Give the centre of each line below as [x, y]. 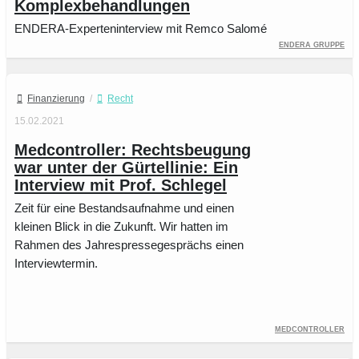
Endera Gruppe [312, 44]
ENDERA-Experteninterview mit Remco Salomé [141, 29]
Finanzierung [56, 99]
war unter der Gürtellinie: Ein [126, 168]
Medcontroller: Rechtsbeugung [133, 150]
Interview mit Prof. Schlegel [121, 186]
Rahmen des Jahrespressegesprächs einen [129, 245]
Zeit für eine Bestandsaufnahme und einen [124, 208]
